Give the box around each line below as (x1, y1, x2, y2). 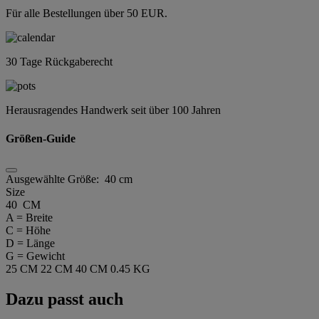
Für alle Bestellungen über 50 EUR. (6, 7, 167, 20)
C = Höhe (6, 224, 51, 236)
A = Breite (6, 211, 53, 224)
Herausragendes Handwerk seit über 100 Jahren (6, 104, 221, 117)
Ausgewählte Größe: (6, 172, 105, 185)
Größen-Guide (6, 132, 75, 145)
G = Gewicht (6, 249, 65, 262)
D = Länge (6, 236, 55, 249)
